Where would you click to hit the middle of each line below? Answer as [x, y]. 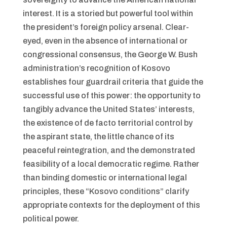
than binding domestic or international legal [105, 178]
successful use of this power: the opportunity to [111, 96]
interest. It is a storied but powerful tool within [108, 13]
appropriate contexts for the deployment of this [111, 205]
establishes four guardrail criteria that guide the [113, 82]
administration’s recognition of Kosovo [96, 68]
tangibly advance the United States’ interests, [108, 109]
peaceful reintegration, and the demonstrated [109, 150]
